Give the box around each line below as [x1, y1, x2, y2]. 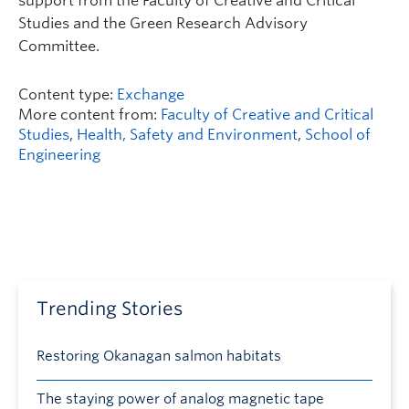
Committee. [18, 37, 100, 56]
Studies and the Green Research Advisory [18, 15, 308, 33]
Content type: [18, 86, 117, 104]
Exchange [117, 86, 184, 104]
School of [305, 126, 371, 144]
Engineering [18, 146, 100, 164]
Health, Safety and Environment [77, 126, 298, 144]
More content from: [18, 106, 161, 124]
